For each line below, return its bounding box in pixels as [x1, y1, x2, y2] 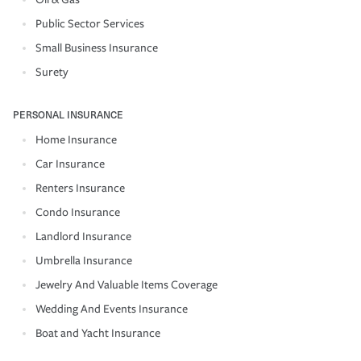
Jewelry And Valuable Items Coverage [35, 277, 218, 292]
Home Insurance [35, 132, 117, 147]
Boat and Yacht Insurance [35, 326, 160, 340]
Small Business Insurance [35, 40, 158, 55]
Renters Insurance [35, 180, 125, 195]
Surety [35, 64, 68, 79]
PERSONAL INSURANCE [13, 106, 123, 122]
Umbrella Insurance [35, 253, 132, 268]
